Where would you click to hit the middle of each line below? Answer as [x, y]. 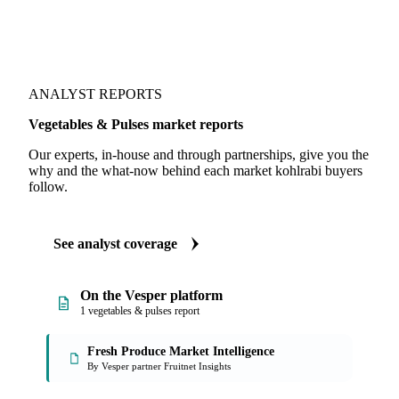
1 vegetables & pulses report [140, 311]
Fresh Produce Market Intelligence [181, 351]
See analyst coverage [115, 244]
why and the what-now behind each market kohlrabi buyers [195, 171]
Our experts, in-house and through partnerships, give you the [199, 155]
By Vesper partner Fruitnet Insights [159, 366]
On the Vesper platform [151, 295]
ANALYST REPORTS [95, 94]
